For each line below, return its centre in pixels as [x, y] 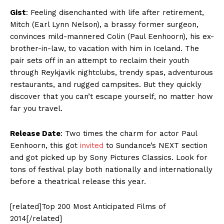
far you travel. [36, 109]
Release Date [35, 134]
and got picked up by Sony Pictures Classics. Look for [109, 158]
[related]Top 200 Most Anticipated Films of [88, 207]
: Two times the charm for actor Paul [129, 134]
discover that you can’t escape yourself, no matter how [111, 97]
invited [92, 146]
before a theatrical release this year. [78, 182]
